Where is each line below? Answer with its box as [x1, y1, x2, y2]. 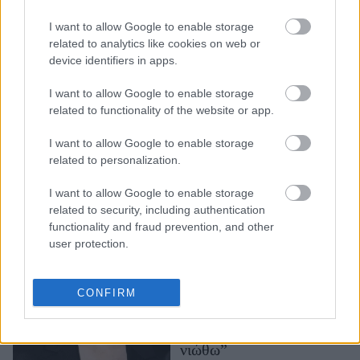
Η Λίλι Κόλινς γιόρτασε [180, 244, 333, 263]
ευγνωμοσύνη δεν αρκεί [180, 302, 332, 321]
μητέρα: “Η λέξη [180, 283, 287, 301]
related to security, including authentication [49, 202, 265, 216]
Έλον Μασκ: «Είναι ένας [180, 44, 340, 63]
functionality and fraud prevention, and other [49, 219, 274, 233]
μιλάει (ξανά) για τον [180, 25, 313, 43]
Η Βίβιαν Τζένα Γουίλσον [180, 6, 345, 24]
